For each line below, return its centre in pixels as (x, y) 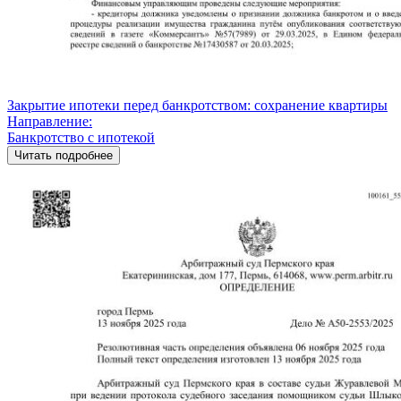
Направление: (50, 121)
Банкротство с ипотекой (81, 137)
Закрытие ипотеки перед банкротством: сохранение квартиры (197, 105)
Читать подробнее (64, 155)
